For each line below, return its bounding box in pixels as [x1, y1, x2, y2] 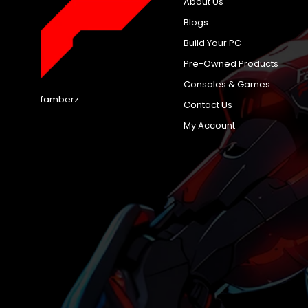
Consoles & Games [184, 78, 271, 91]
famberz [41, 92, 79, 106]
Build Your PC [184, 36, 242, 50]
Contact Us [184, 98, 233, 112]
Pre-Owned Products [184, 57, 279, 71]
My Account [184, 119, 236, 133]
